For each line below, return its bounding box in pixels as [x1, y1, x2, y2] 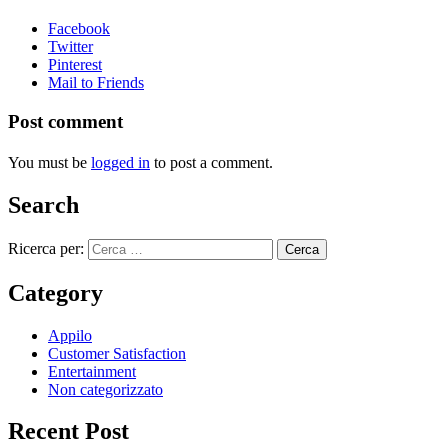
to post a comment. [150, 153, 273, 171]
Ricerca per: [8, 239, 84, 257]
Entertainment [48, 362, 136, 380]
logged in [91, 153, 150, 171]
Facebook [48, 19, 110, 37]
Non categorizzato [48, 380, 163, 398]
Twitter [48, 37, 93, 55]
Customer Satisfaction [48, 344, 186, 362]
